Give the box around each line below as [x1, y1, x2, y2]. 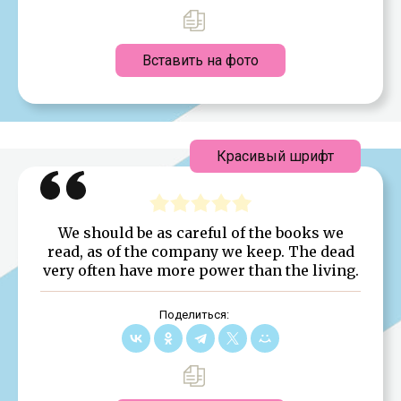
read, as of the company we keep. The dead [47, 242, 354, 260]
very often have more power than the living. [42, 260, 359, 279]
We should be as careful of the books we [57, 223, 344, 242]
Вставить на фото [142, 51, 259, 69]
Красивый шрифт [217, 147, 334, 165]
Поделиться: [158, 307, 229, 321]
